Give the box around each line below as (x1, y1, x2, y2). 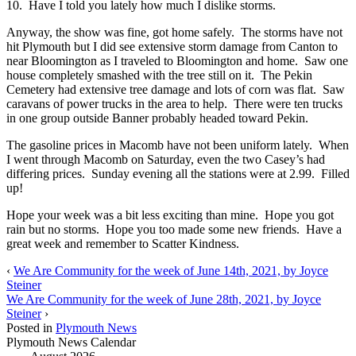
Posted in (6, 321, 56, 335)
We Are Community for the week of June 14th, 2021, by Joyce (14, 264, 328, 278)
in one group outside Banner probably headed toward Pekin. (6, 111, 308, 126)
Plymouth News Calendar (6, 335, 136, 350)
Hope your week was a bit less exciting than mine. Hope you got (6, 208, 334, 222)
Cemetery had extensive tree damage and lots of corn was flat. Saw (6, 83, 345, 97)
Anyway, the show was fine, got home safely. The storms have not (6, 25, 342, 40)
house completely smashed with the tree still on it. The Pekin (6, 68, 312, 83)
